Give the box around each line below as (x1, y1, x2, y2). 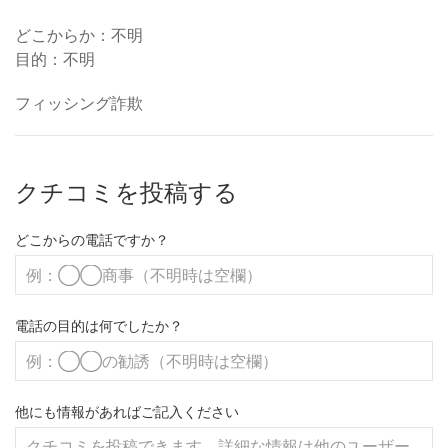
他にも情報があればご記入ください (15, 403, 239, 420)
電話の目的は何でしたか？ (15, 317, 183, 334)
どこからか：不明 (15, 25, 143, 45)
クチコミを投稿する (15, 178, 238, 207)
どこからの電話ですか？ (15, 231, 169, 248)
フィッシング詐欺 (15, 93, 143, 113)
